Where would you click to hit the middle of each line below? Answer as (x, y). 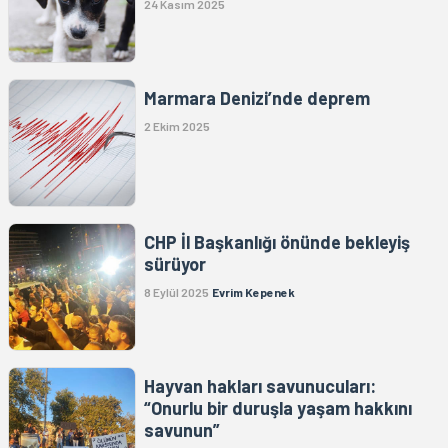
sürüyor (175, 264)
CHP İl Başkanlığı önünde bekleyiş (277, 242)
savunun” (182, 430)
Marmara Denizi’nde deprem (257, 98)
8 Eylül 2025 (176, 292)
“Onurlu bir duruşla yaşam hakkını (278, 408)
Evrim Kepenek (253, 292)
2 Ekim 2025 (177, 126)
